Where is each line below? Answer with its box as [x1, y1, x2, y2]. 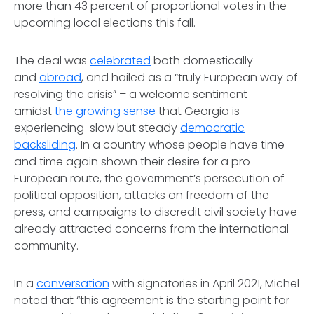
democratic [180, 120, 245, 136]
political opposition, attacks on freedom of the [14, 187, 269, 203]
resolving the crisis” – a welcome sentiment [14, 86, 247, 102]
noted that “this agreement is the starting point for [14, 292, 289, 308]
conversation [36, 275, 109, 292]
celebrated [90, 53, 151, 69]
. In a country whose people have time [76, 137, 285, 153]
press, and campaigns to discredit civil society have [14, 204, 297, 220]
